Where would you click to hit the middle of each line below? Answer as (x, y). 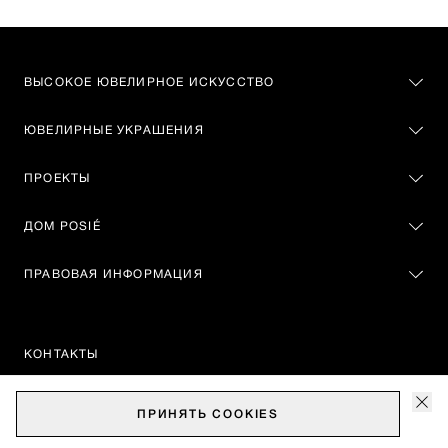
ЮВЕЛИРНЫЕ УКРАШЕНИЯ (114, 131)
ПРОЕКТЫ (57, 179)
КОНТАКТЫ (61, 355)
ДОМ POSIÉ (62, 227)
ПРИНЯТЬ (175, 414)
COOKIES (245, 414)
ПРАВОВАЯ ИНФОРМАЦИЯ (113, 275)
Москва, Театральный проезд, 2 (111, 427)
